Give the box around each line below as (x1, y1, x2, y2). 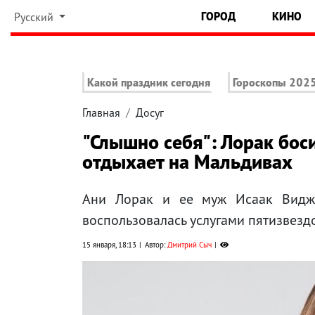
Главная (82, 105, 120, 120)
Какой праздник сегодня (87, 75, 210, 90)
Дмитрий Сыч (167, 240, 212, 250)
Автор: (145, 240, 167, 250)
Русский (13, 10, 56, 24)
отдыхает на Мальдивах (82, 148, 292, 175)
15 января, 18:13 (82, 240, 136, 250)
